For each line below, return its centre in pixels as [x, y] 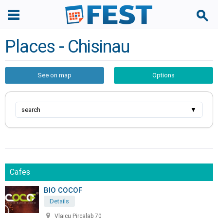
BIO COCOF [63, 190]
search [31, 110]
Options [163, 75]
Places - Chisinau [67, 47]
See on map [54, 75]
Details [59, 201]
